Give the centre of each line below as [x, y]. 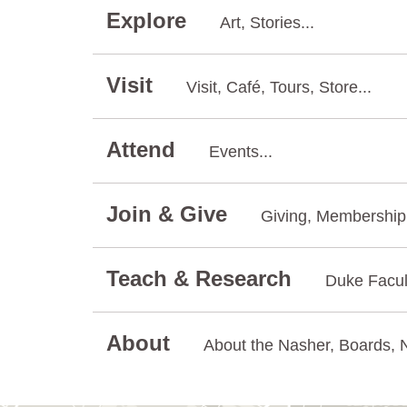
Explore [149, 20]
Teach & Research [202, 278]
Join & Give [170, 213]
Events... [241, 151]
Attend [144, 149]
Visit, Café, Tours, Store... [279, 87]
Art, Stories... [267, 22]
